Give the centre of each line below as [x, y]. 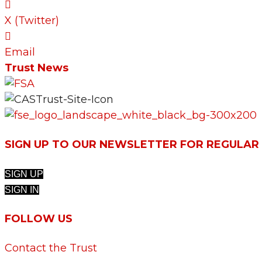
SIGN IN [22, 189]
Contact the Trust [51, 248]
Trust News [37, 68]
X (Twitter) [32, 21]
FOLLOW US [39, 218]
